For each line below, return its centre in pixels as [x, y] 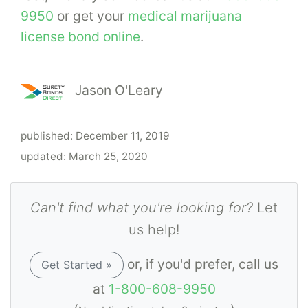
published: [48, 136]
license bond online [80, 37]
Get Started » [77, 265]
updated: [45, 157]
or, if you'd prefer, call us [201, 264]
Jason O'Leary [119, 90]
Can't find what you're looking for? [142, 208]
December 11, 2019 [123, 136]
